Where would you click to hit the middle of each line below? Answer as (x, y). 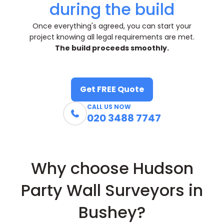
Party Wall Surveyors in (112, 190)
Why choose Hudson (112, 168)
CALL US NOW (109, 107)
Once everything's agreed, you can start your (112, 26)
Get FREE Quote (112, 89)
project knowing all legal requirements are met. (112, 37)
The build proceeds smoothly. (112, 48)
